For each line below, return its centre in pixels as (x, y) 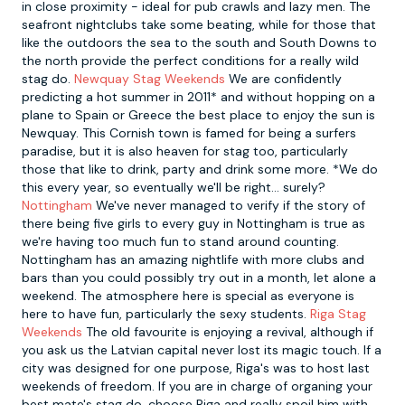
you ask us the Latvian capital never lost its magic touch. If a (202, 350)
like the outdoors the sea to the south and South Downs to (199, 42)
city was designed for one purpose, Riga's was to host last (196, 368)
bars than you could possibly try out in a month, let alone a (199, 278)
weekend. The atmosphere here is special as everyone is (188, 296)
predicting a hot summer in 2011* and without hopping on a (198, 97)
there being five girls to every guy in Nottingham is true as (193, 223)
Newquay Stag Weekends (150, 79)
